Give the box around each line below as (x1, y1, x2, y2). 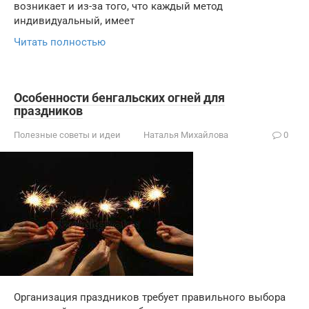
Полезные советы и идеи (14, 130, 121, 140)
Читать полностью (14, 36, 106, 48)
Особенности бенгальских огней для (14, 90, 225, 105)
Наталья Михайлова (143, 130, 228, 140)
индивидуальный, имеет (14, 14, 134, 27)
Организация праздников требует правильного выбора (14, 291, 286, 303)
